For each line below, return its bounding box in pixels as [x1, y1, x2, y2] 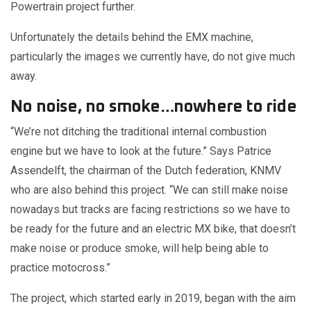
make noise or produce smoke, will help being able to [10, 242, 269, 255]
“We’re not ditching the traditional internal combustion [10, 125, 267, 139]
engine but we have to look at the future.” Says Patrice [10, 144, 271, 158]
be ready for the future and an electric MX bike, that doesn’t [10, 222, 296, 236]
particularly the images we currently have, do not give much [10, 50, 295, 64]
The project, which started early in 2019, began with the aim [10, 292, 296, 305]
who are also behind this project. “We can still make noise [10, 183, 288, 197]
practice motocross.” [10, 261, 110, 275]
